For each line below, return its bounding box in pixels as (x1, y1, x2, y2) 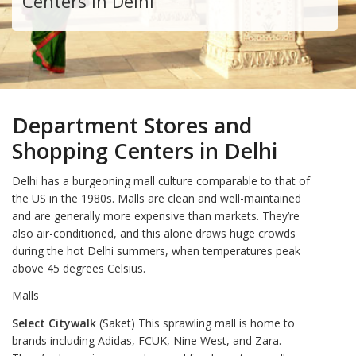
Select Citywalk (12, 315, 96, 331)
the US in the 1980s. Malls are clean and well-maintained (12, 190, 301, 206)
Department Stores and (12, 110, 252, 140)
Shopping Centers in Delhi (12, 136, 277, 165)
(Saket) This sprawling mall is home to (96, 315, 295, 331)
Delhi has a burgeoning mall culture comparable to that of (12, 172, 310, 188)
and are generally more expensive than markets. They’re (12, 207, 300, 223)
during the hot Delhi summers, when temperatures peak (12, 242, 300, 258)
